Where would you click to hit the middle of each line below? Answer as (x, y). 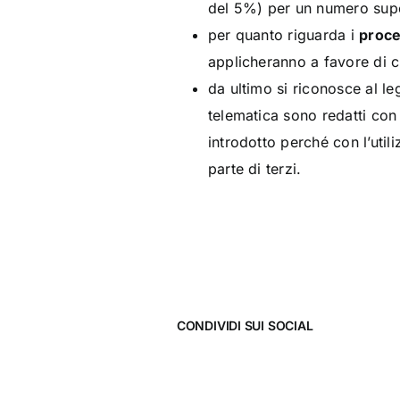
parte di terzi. (254, 169)
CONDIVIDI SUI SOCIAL (245, 325)
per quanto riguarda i (283, 35)
